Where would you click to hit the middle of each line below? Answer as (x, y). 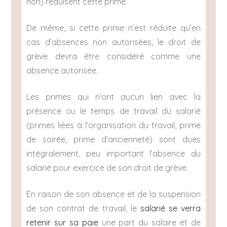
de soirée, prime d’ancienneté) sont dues (113, 140)
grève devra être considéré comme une (113, 56)
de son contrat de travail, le (83, 209)
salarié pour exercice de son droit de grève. (107, 168)
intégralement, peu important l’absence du (113, 154)
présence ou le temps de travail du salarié (113, 111)
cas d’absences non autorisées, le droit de (113, 42)
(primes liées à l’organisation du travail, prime (113, 125)
